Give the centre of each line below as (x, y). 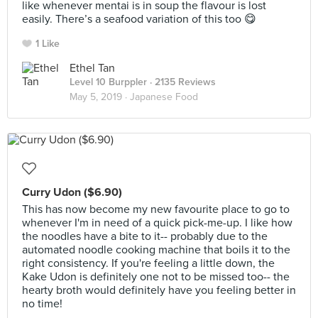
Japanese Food (164, 97)
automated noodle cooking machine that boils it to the (156, 250)
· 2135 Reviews (181, 82)
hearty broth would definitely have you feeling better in (159, 290)
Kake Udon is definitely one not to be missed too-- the (156, 277)
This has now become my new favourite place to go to (156, 209)
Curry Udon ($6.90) (72, 192)
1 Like (48, 44)
